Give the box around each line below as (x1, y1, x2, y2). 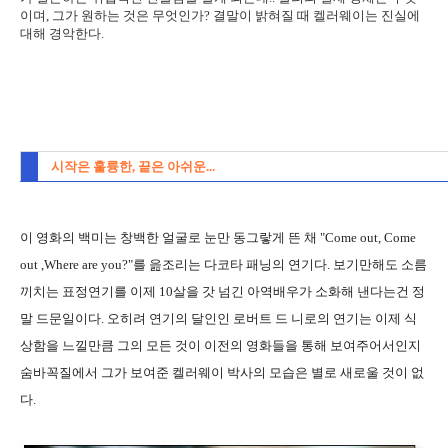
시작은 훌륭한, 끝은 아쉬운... (51, 159, 215, 175)
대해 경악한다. (20, 26, 104, 42)
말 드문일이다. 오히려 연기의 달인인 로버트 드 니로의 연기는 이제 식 (20, 311, 417, 327)
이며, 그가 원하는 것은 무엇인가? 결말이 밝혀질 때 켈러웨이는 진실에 (20, 8, 420, 24)
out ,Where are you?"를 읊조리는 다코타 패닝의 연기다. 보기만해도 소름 (20, 257, 427, 273)
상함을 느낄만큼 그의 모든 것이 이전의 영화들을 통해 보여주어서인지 (20, 338, 421, 354)
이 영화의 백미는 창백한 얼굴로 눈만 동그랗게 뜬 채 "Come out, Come (20, 230, 416, 246)
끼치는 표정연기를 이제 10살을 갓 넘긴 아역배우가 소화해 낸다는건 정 (20, 284, 425, 300)
